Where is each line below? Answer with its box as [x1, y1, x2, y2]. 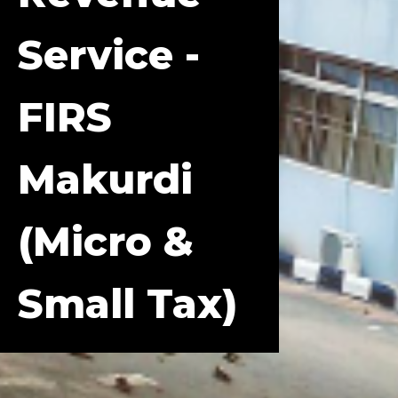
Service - [18, 30, 200, 79]
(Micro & [18, 217, 194, 266]
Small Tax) [18, 279, 237, 328]
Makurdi [18, 155, 193, 203]
